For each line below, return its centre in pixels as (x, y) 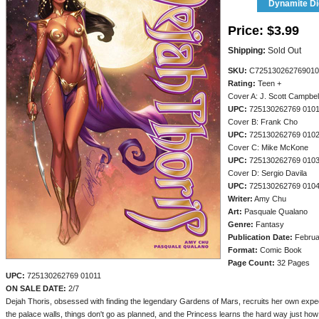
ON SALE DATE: (36, 288)
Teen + (268, 83)
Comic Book (280, 250)
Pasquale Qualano (275, 211)
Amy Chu (270, 199)
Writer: (240, 199)
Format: (243, 250)
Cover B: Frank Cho (263, 122)
